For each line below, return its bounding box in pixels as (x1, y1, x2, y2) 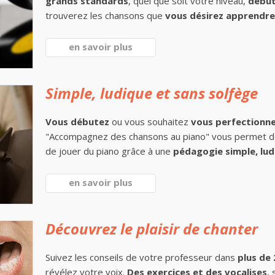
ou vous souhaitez (109, 115, 191, 128)
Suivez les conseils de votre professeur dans (45, 251, 238, 263)
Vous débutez (45, 115, 109, 128)
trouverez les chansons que (45, 9, 165, 21)
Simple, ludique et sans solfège (45, 83, 258, 103)
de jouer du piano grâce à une (45, 145, 173, 157)
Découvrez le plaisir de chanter (45, 219, 258, 239)
